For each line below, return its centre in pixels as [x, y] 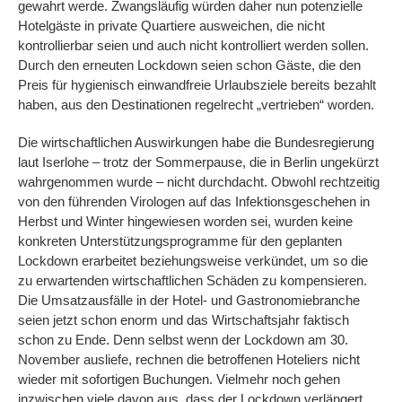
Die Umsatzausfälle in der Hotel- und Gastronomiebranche [189, 301]
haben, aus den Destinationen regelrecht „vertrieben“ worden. [198, 105]
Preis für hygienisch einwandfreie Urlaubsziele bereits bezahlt [197, 85]
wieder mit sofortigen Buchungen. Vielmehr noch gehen [179, 380]
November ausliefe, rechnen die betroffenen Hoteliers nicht [189, 360]
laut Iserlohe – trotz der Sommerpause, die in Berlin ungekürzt [198, 162]
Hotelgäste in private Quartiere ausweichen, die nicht [171, 26]
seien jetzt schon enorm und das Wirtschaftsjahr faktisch [184, 320]
